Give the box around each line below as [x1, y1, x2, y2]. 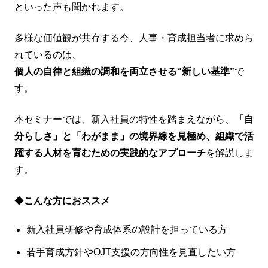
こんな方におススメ [24, 196, 110, 206]
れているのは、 [14, 50, 81, 60]
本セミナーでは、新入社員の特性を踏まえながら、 [14, 114, 234, 124]
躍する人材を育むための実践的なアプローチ [14, 148, 206, 158]
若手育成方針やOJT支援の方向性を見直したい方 [26, 247, 240, 257]
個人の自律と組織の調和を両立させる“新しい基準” [14, 66, 234, 77]
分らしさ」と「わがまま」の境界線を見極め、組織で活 [14, 131, 254, 141]
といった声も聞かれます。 [14, 2, 134, 12]
